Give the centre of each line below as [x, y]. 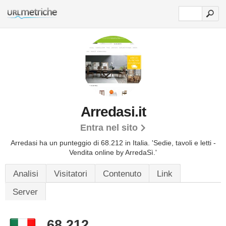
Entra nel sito [109, 128]
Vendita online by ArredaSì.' [113, 152]
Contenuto [122, 174]
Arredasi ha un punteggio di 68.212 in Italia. [81, 143]
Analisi [26, 174]
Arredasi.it [113, 112]
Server [25, 192]
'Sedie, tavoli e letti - [184, 143]
